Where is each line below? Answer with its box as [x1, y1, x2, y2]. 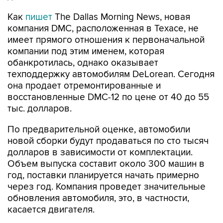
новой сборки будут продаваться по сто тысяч [7, 135, 209, 147]
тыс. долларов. [7, 103, 72, 114]
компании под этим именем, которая [7, 46, 164, 57]
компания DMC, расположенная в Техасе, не [7, 23, 199, 34]
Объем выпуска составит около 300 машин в [7, 158, 205, 170]
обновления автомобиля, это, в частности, [7, 193, 189, 204]
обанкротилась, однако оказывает [7, 57, 158, 69]
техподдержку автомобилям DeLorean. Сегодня [7, 69, 215, 80]
